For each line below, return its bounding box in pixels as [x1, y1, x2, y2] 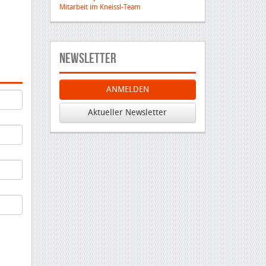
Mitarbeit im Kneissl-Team [59, 3, 141, 11]
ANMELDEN [106, 84, 149, 94]
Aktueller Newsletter [88, 107, 167, 118]
